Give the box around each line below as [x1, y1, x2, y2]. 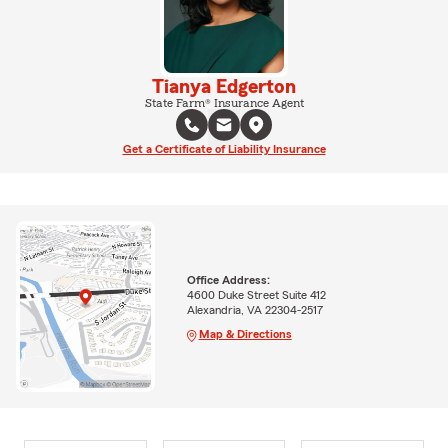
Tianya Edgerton [152, 76, 296, 97]
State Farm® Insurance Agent [144, 96, 304, 109]
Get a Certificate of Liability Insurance [122, 142, 326, 155]
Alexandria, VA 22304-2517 [186, 303, 323, 316]
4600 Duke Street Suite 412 [186, 288, 326, 301]
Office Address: [186, 273, 270, 286]
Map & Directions [198, 327, 292, 340]
